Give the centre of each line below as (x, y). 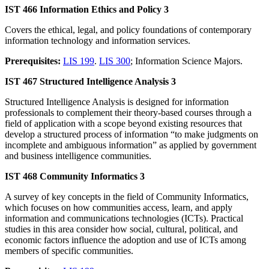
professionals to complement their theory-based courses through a (128, 112)
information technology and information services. (98, 40)
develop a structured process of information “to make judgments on (131, 134)
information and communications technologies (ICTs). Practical (124, 218)
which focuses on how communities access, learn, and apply (119, 207)
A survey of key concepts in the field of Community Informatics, (127, 196)
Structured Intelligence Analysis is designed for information (117, 101)
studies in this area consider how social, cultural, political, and (121, 229)
